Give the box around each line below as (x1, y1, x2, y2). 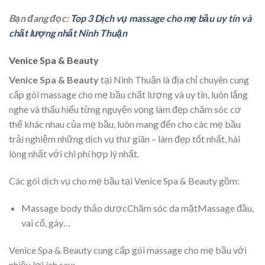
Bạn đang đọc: (9, 12, 70, 24)
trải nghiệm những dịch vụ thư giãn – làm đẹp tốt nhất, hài (9, 133, 240, 145)
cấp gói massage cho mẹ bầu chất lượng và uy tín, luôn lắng (9, 89, 248, 101)
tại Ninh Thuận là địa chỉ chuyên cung (101, 74, 249, 86)
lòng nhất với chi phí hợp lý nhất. (9, 148, 139, 160)
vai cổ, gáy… (21, 216, 70, 228)
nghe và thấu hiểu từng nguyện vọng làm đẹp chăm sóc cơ (9, 104, 241, 115)
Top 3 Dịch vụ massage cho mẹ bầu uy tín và (70, 12, 251, 24)
